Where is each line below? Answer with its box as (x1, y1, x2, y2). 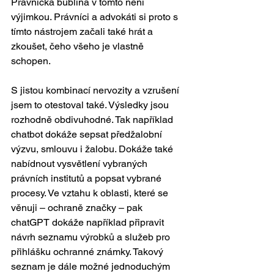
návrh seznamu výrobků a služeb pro (11, 231, 172, 243)
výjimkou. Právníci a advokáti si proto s (11, 11, 180, 23)
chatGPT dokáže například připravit (11, 217, 166, 228)
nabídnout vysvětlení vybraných (11, 158, 150, 169)
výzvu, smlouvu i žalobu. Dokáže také (11, 143, 176, 155)
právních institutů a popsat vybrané (11, 172, 164, 184)
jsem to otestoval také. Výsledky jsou (11, 99, 171, 111)
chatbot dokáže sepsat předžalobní (11, 128, 165, 140)
